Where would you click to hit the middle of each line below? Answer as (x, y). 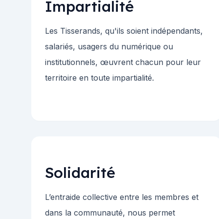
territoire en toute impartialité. (99, 78)
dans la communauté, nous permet (110, 213)
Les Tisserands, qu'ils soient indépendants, (124, 31)
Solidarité (80, 173)
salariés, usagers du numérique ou (109, 47)
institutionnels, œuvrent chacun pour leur (123, 62)
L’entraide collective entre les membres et (122, 197)
